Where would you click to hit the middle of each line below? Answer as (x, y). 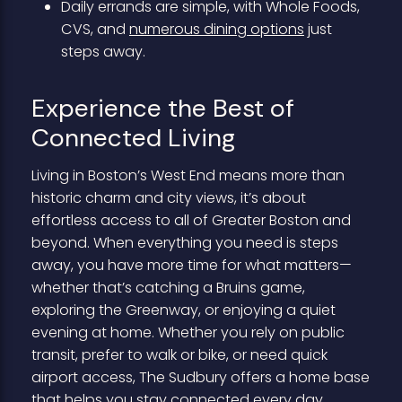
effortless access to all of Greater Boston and (191, 220)
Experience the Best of (162, 109)
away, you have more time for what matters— (191, 265)
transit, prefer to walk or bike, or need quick (179, 354)
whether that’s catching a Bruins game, (168, 287)
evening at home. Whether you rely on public (188, 332)
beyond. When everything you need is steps (184, 242)
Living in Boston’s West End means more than (188, 175)
